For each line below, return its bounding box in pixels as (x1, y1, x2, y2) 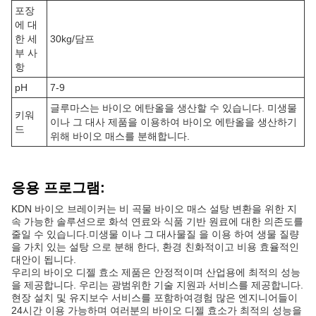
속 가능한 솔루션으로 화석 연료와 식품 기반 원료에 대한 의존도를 (11, 216, 303, 227)
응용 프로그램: (11, 180, 105, 195)
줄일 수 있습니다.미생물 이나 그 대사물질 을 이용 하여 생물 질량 (11, 229, 299, 240)
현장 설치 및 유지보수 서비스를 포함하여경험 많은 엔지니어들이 (11, 292, 298, 303)
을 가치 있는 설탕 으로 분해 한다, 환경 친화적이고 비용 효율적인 (11, 241, 299, 253)
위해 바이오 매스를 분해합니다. (50, 130, 190, 142)
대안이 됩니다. (11, 254, 76, 265)
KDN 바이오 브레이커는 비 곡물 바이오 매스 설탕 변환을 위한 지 (11, 203, 297, 214)
